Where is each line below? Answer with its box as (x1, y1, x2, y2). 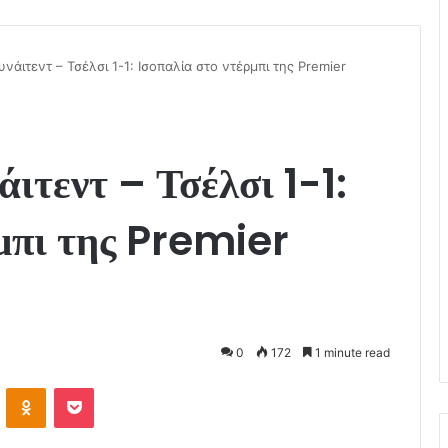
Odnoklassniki (45, 378, 131, 395)
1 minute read (312, 344, 390, 360)
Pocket (93, 378, 136, 395)
